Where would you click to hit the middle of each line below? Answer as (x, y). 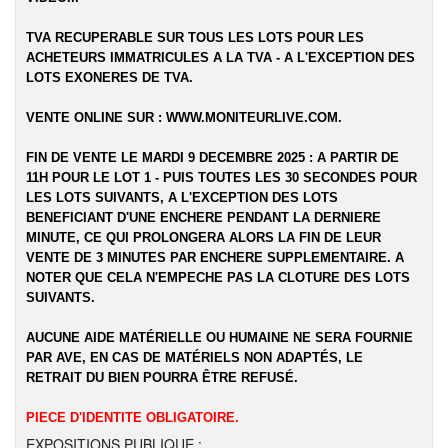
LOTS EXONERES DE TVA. (109, 77)
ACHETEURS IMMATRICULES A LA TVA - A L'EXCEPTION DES (220, 57)
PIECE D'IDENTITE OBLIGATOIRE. (132, 417)
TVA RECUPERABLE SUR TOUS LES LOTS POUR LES (195, 37)
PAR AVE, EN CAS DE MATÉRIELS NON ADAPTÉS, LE (194, 357)
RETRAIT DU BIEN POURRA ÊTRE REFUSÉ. (162, 377)
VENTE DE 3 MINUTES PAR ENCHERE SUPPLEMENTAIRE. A (215, 257)
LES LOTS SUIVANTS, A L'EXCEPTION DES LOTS (182, 197)
